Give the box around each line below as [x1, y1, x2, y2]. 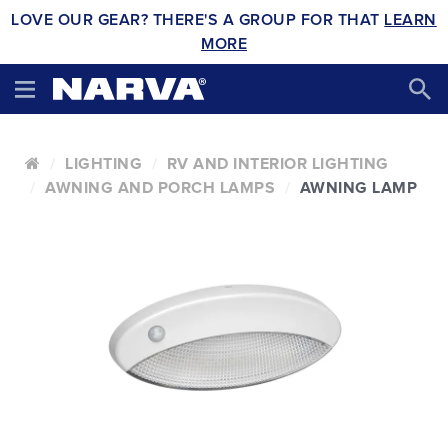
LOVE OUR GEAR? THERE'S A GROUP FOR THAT [11, 12, 385, 28]
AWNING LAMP [299, 180, 417, 196]
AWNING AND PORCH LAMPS [45, 180, 275, 196]
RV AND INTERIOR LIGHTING [166, 156, 389, 172]
